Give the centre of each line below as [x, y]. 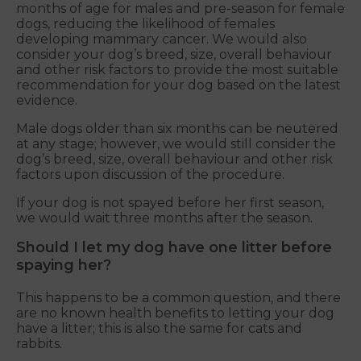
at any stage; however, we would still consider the [176, 144]
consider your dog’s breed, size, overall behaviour [174, 55]
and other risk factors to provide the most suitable [177, 70]
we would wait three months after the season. [164, 218]
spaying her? [64, 266]
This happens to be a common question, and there [178, 298]
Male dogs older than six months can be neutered [177, 129]
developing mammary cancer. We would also [162, 39]
